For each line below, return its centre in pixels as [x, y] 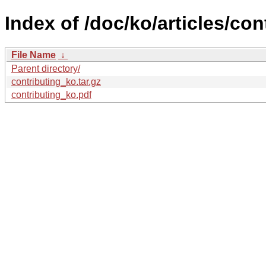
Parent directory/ [46, 68]
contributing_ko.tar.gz [56, 81]
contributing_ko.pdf [51, 94]
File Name [34, 55]
